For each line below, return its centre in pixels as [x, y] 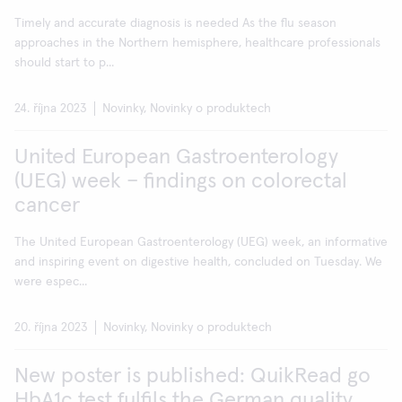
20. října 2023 [51, 328]
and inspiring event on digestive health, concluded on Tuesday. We [198, 262]
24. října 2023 [51, 109]
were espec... [51, 282]
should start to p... [64, 63]
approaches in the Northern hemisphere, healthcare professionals [197, 43]
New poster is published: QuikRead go [192, 376]
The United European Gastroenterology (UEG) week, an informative [201, 242]
